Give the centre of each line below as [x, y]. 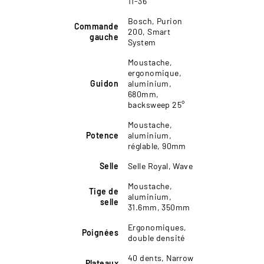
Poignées [100, 232]
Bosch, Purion [155, 21]
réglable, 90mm [157, 146]
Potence [102, 135]
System [142, 42]
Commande [96, 26]
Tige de [104, 191]
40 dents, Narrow [161, 258]
